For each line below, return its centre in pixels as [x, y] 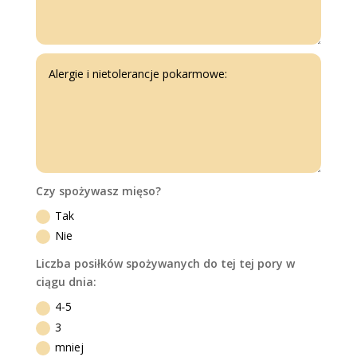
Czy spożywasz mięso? [99, 190]
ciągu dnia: [67, 282]
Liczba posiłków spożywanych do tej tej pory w [166, 264]
